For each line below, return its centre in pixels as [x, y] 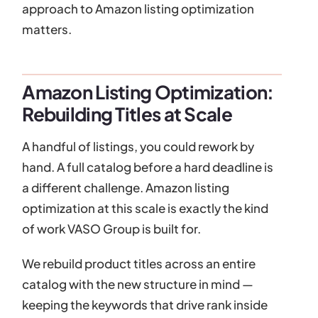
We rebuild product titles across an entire [139, 263]
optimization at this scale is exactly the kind [146, 208]
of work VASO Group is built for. [112, 228]
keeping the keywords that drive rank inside [145, 304]
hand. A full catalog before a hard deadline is [148, 166]
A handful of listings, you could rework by [138, 146]
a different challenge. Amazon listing [126, 187]
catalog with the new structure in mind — [138, 284]
